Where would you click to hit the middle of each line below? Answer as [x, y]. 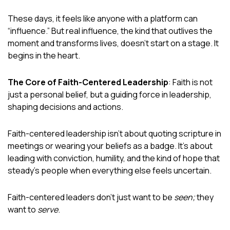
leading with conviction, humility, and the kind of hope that [114, 158]
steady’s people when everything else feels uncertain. [110, 170]
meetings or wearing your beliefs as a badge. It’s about [110, 146]
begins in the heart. [44, 55]
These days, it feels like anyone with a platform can [103, 18]
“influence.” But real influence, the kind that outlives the [110, 31]
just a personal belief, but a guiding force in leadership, [110, 94]
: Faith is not [190, 82]
